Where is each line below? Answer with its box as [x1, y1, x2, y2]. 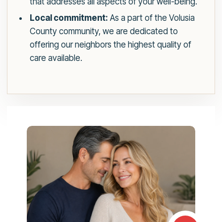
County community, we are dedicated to [29, 26, 178, 37]
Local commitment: [29, 13, 108, 23]
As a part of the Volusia [108, 13, 195, 23]
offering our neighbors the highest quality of [29, 40, 191, 50]
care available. [29, 53, 82, 63]
